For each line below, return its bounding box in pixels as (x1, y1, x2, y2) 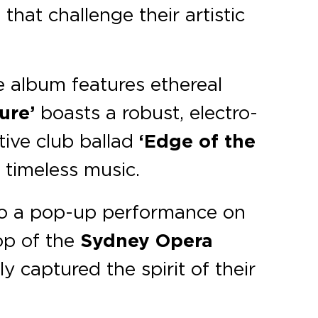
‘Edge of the (139, 129, 256, 154)
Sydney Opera (80, 229, 214, 253)
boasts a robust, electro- (35, 101, 258, 124)
